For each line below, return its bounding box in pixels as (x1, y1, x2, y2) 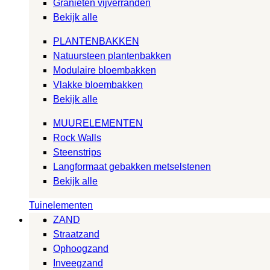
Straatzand (53, 228, 99, 239)
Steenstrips (53, 146, 101, 157)
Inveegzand (53, 257, 103, 268)
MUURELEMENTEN (53, 118, 143, 128)
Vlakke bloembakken (53, 79, 143, 90)
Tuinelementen (29, 199, 93, 210)
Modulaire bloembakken (53, 64, 156, 75)
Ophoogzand (53, 243, 108, 254)
